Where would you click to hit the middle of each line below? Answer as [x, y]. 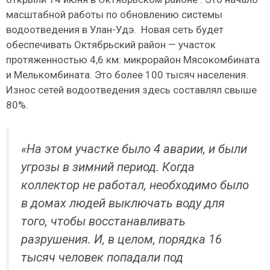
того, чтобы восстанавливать [103, 221]
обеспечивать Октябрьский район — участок [111, 44]
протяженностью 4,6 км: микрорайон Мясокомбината [133, 59]
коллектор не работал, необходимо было [135, 185]
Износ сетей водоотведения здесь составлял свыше [131, 89]
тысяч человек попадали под [102, 258]
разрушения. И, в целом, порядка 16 [121, 240]
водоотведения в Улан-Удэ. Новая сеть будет [115, 29]
